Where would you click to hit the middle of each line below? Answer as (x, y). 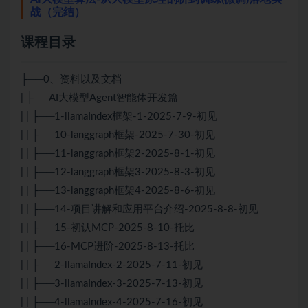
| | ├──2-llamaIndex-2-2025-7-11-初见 (112, 265)
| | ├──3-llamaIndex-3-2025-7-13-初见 (112, 284)
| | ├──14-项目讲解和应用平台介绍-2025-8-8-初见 (140, 210)
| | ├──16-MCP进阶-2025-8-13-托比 (108, 247)
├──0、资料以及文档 (71, 80)
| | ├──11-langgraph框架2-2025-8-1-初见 (118, 154)
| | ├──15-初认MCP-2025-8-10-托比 (108, 228)
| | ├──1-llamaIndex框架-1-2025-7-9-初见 (119, 117)
